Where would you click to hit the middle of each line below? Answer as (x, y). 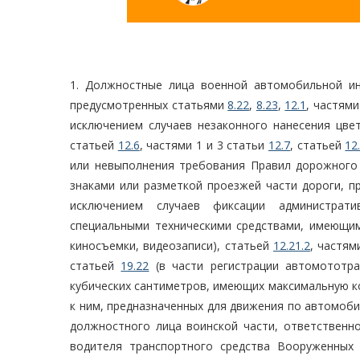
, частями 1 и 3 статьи (204, 145)
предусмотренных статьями (149, 105)
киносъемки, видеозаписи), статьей (172, 246)
